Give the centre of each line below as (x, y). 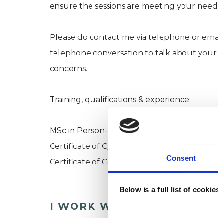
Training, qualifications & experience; (120, 100)
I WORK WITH (91, 207)
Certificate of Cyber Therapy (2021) (117, 146)
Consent (181, 158)
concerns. (68, 69)
